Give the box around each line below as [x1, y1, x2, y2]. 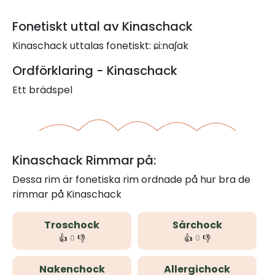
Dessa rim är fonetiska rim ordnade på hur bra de [12, 172, 250, 187]
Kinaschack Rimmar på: [12, 152, 156, 169]
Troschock [44, 218, 99, 232]
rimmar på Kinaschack [12, 187, 122, 201]
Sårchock [172, 218, 222, 232]
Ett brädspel [12, 83, 72, 97]
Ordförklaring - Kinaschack [12, 62, 177, 79]
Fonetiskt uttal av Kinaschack [12, 18, 193, 35]
